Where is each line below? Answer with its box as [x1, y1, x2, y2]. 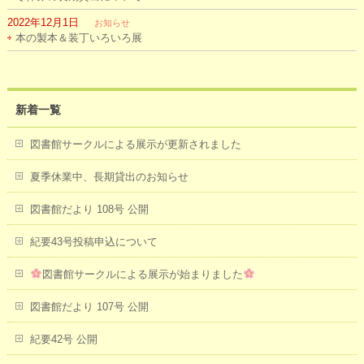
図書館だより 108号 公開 [29, 203, 149, 215]
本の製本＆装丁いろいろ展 [15, 32, 142, 44]
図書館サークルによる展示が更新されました [29, 138, 241, 150]
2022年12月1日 [6, 16, 79, 28]
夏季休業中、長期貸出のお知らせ [29, 171, 188, 183]
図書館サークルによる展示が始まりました [41, 268, 243, 280]
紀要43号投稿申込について [29, 236, 158, 248]
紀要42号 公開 [29, 333, 97, 345]
